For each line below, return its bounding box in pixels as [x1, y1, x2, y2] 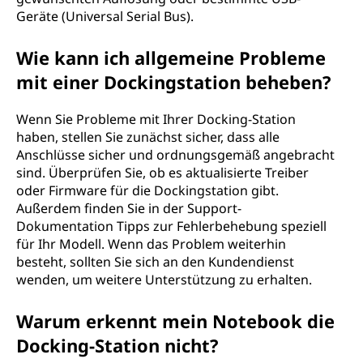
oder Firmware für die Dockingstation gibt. [16, 181, 279, 199]
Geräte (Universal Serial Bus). [16, 7, 194, 25]
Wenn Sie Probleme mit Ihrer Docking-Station [16, 110, 296, 128]
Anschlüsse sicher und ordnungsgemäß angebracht [16, 146, 335, 164]
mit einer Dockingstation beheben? [16, 70, 331, 94]
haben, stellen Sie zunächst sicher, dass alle [16, 128, 280, 146]
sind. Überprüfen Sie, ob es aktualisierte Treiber [16, 164, 309, 181]
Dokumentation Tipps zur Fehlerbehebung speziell [16, 217, 327, 235]
